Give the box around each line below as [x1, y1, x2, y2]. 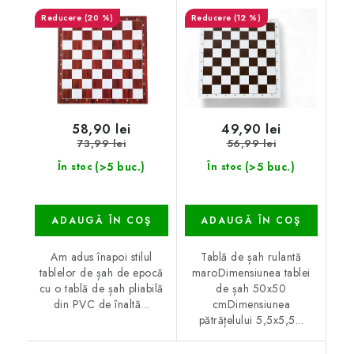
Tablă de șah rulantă [201, 249, 302, 265]
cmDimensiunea [212, 296, 290, 313]
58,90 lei [72, 119, 131, 138]
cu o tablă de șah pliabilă [39, 281, 164, 297]
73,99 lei [77, 136, 126, 152]
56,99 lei [226, 136, 276, 152]
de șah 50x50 [216, 281, 287, 297]
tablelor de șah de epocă [39, 265, 164, 281]
